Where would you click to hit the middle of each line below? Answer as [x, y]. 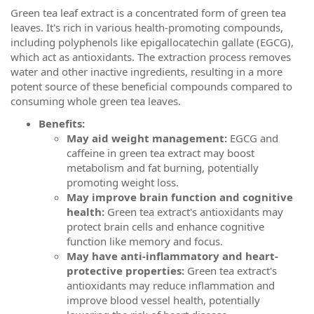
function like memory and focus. [145, 241]
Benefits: [62, 123]
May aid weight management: [147, 138]
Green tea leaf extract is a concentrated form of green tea [148, 13]
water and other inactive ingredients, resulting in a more [146, 71]
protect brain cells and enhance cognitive [165, 226]
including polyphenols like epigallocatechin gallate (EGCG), [152, 42]
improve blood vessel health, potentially [163, 300]
